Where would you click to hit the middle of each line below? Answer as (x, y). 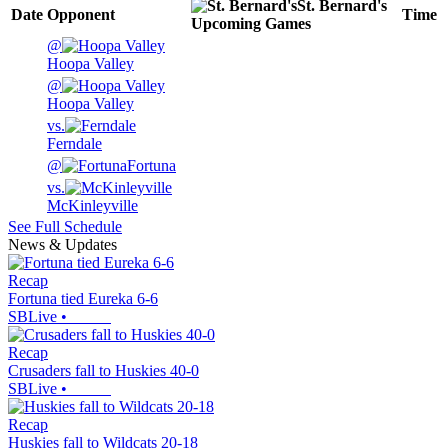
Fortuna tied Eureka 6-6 (83, 299)
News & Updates (62, 245)
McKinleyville (92, 206)
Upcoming (226, 24)
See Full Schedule (65, 227)
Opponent (81, 15)
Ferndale (74, 144)
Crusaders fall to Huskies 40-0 (103, 371)
